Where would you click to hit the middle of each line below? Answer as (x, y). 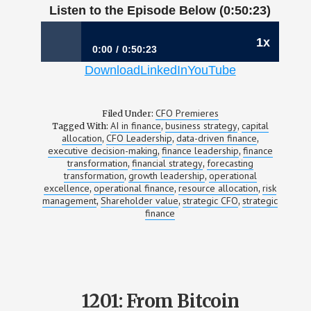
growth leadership (166, 176)
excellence (67, 188)
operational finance (134, 188)
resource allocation (219, 188)
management (70, 201)
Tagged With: (81, 126)
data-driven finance (216, 138)
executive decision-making (102, 151)
